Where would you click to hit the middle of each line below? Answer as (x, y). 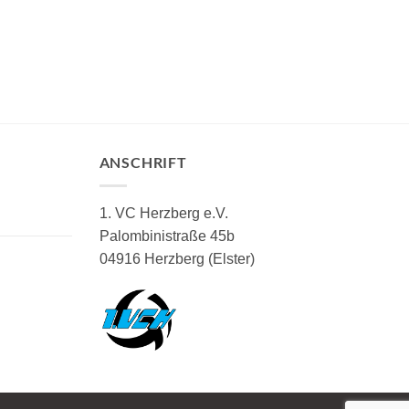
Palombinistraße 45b (167, 236)
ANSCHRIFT (143, 163)
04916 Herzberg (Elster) (177, 258)
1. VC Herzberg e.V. (163, 213)
